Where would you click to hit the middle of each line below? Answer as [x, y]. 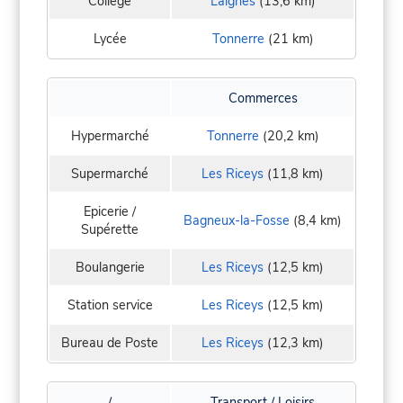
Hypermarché [110, 136]
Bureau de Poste [110, 343]
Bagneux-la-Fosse [237, 221]
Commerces [263, 99]
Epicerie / [110, 212]
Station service [110, 305]
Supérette [110, 230]
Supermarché [110, 174]
